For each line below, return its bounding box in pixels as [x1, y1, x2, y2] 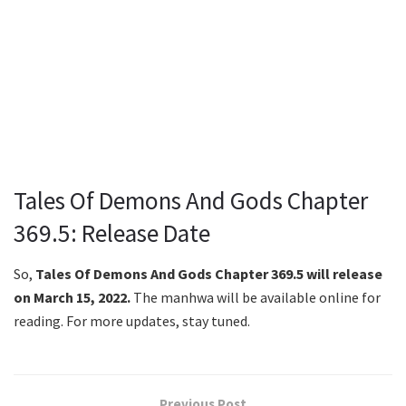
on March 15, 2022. [14, 288, 130, 307]
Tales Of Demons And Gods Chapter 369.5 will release [35, 265, 382, 284]
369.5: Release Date [14, 217, 210, 249]
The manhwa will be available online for [130, 288, 381, 307]
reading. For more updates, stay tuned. [14, 312, 250, 331]
